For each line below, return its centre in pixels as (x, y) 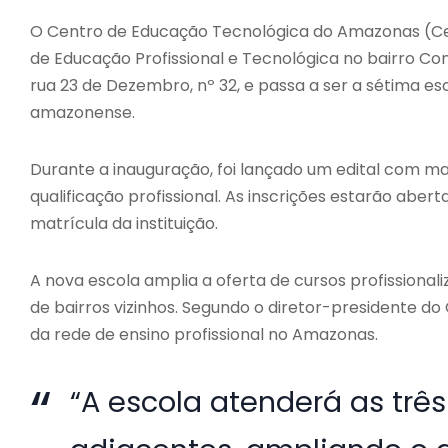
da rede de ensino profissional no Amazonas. (204, 334)
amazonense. (82, 112)
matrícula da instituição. (124, 223)
